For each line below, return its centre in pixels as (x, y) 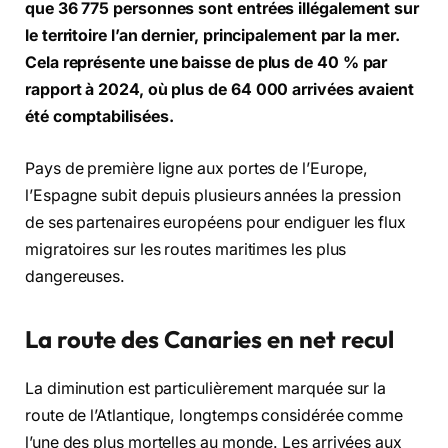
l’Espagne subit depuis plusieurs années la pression (213, 195)
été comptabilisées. (99, 117)
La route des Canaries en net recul (210, 339)
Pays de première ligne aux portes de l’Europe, (197, 168)
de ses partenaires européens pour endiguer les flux (215, 222)
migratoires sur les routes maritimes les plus (186, 249)
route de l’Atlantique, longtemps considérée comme (214, 416)
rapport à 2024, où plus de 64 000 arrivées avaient (220, 90)
